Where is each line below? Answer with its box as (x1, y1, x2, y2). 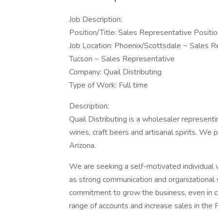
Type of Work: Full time (69, 80, 148, 91)
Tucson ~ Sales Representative (69, 54, 175, 64)
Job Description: (69, 14, 122, 25)
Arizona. (69, 140, 96, 151)
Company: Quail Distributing (69, 67, 162, 77)
